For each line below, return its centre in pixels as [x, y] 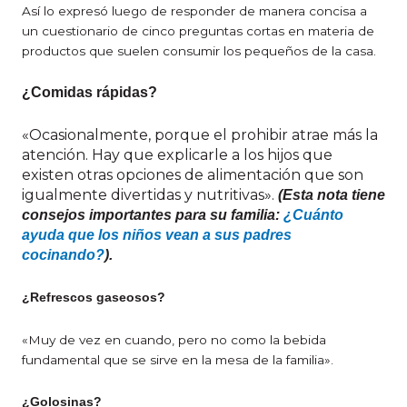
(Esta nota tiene [332, 195]
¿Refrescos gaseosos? [94, 298]
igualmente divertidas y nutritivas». [150, 195]
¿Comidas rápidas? [89, 93]
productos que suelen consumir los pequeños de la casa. [199, 51]
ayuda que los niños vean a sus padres [157, 235]
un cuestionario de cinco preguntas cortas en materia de [198, 31]
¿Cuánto [313, 215]
